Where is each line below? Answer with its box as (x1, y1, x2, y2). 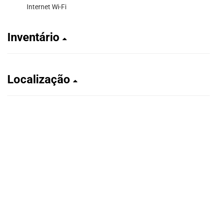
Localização (7, 72, 73, 86)
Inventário (7, 30, 62, 44)
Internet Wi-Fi (27, 2, 66, 11)
